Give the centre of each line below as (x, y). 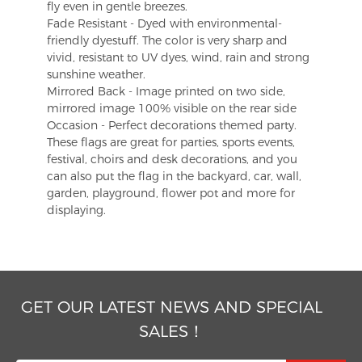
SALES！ (171, 331)
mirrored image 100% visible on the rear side (172, 108)
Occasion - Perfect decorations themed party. (172, 125)
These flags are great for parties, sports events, (171, 142)
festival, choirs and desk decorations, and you (172, 159)
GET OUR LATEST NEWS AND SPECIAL (171, 307)
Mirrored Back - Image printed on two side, (166, 91)
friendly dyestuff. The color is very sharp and (167, 40)
